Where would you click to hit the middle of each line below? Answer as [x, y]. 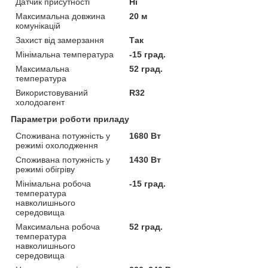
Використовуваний [52, 92]
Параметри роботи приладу [70, 119]
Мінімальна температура [65, 54]
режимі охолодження [57, 145]
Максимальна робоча [58, 226]
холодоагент [40, 102]
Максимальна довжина [60, 16]
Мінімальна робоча [53, 183]
